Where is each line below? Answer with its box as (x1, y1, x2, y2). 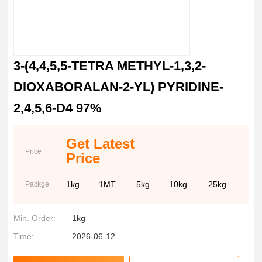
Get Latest (66, 136, 135, 151)
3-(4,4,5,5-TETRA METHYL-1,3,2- (13, 58, 206, 73)
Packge (25, 180, 50, 188)
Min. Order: (13, 213, 56, 223)
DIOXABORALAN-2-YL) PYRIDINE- (13, 80, 224, 94)
